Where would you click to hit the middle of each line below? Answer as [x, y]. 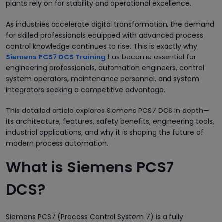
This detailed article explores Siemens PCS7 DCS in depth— [108, 110]
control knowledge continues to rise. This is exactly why [102, 46]
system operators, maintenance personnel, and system [103, 79]
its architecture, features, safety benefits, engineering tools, [110, 121]
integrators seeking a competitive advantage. [85, 89]
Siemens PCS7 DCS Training [56, 57]
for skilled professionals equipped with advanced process [105, 35]
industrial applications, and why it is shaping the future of [105, 132]
